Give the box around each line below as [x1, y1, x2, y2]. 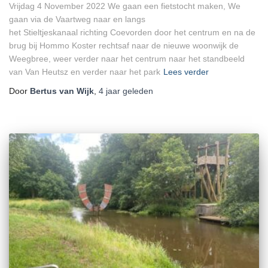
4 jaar [99, 86, 120, 96]
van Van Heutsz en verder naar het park [9, 66, 160, 77]
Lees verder [163, 66, 209, 77]
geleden [120, 86, 153, 96]
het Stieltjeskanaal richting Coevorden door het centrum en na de [9, 27, 255, 37]
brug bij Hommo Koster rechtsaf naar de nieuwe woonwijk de [9, 40, 239, 50]
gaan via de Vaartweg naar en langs [9, 14, 145, 24]
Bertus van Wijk [30, 86, 94, 96]
